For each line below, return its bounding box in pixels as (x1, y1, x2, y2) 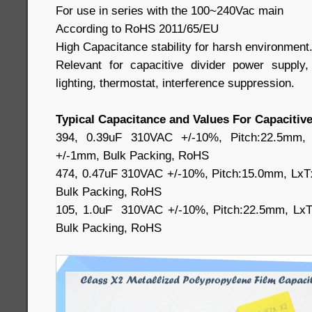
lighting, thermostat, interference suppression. (56, 75, 295, 90)
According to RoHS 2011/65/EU (56, 21, 219, 36)
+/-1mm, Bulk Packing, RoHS (56, 148, 209, 162)
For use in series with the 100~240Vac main (56, 3, 283, 17)
